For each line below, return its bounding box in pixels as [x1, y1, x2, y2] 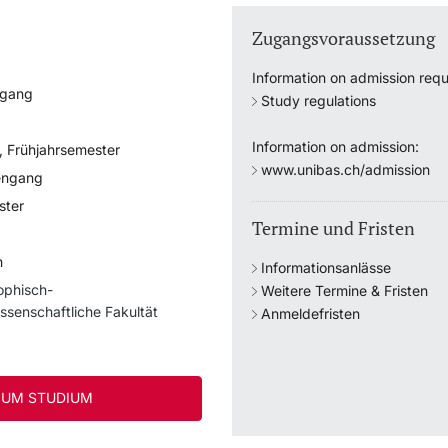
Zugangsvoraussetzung [251, 26, 435, 51]
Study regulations [260, 92, 376, 110]
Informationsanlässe [260, 259, 391, 277]
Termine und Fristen [251, 216, 415, 241]
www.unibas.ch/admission [260, 161, 430, 179]
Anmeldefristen [260, 305, 360, 323]
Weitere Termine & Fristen [260, 282, 428, 300]
